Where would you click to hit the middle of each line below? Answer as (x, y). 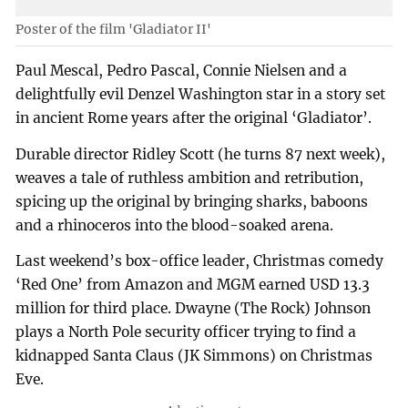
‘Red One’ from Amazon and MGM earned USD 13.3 (193, 285)
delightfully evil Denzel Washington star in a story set (201, 94)
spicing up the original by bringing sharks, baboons (192, 201)
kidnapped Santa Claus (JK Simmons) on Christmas (194, 356)
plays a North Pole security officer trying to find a (186, 332)
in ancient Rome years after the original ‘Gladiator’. (194, 117)
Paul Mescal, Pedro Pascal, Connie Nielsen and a (182, 70)
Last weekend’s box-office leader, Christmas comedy (200, 261)
